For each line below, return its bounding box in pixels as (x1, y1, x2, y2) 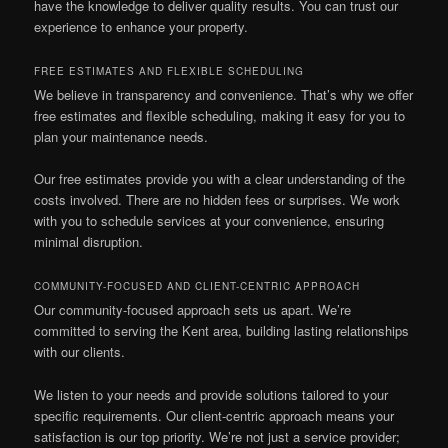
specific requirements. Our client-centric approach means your (34, 405, 395, 425)
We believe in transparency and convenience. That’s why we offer (34, 85, 414, 105)
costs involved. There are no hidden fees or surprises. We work (34, 190, 401, 210)
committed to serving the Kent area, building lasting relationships (34, 321, 410, 341)
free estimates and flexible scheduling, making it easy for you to (34, 106, 406, 126)
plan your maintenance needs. (34, 127, 209, 147)
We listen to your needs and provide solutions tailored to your (34, 384, 389, 404)
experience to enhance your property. (34, 17, 249, 37)
